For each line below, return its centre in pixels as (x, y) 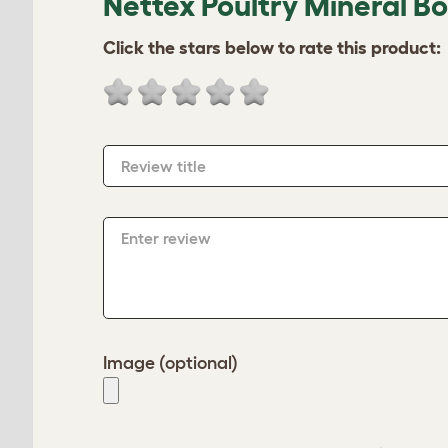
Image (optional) (170, 363)
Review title (163, 166)
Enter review (166, 238)
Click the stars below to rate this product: (272, 48)
